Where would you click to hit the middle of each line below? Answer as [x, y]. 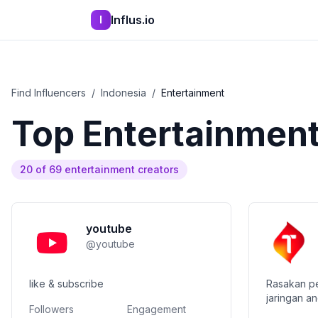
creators [157, 169]
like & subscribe [66, 284]
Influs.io [133, 20]
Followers [51, 309]
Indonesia [124, 93]
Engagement [157, 309]
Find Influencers [49, 93]
